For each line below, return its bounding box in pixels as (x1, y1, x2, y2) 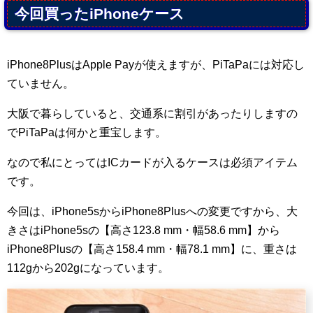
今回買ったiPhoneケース (15, 6, 184, 22)
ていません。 (7, 78, 74, 90)
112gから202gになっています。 (7, 262, 169, 275)
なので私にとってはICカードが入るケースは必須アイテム (7, 156, 298, 169)
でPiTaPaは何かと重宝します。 (7, 126, 166, 139)
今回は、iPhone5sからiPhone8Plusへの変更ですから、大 (7, 205, 298, 218)
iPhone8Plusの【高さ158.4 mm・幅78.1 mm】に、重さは (7, 243, 297, 256)
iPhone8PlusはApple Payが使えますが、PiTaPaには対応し (7, 59, 305, 71)
